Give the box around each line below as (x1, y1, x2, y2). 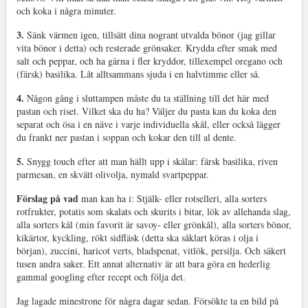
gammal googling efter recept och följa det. (16, 269, 186, 283)
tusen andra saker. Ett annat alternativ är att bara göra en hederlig (16, 256, 270, 270)
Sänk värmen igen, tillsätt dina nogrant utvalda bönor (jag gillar (26, 27, 276, 41)
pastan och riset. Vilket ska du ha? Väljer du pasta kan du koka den (16, 104, 276, 118)
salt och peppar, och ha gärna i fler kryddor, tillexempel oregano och (16, 54, 283, 67)
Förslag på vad (16, 190, 81, 206)
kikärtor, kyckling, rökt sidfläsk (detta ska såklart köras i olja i (16, 230, 258, 244)
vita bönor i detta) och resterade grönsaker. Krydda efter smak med (16, 41, 277, 54)
